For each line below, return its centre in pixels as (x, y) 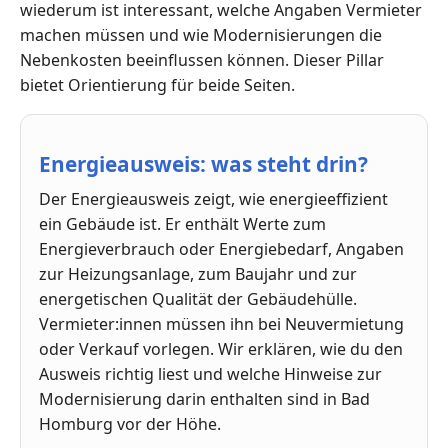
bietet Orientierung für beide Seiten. (157, 85)
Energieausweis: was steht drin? (203, 164)
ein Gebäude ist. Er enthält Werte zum (182, 224)
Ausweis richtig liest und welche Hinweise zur (210, 374)
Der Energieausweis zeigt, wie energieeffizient (213, 199)
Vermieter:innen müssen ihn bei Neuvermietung (221, 324)
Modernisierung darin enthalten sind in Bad (204, 399)
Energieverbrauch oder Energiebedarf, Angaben (221, 249)
